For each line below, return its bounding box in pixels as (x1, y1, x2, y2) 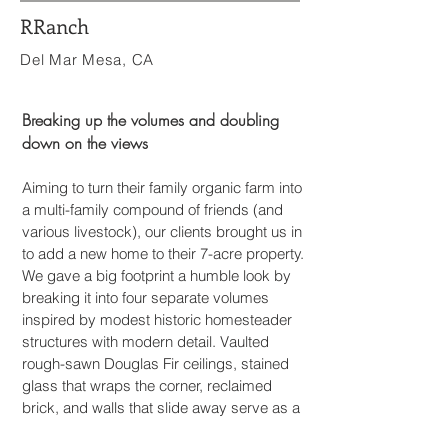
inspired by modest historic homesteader (22, 310, 292, 329)
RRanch (20, 12, 89, 39)
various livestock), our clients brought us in (22, 222, 302, 241)
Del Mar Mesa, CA (20, 50, 154, 69)
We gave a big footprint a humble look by (22, 266, 291, 285)
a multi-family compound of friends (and (22, 200, 283, 219)
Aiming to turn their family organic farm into (22, 178, 302, 197)
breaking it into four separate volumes (22, 288, 269, 307)
